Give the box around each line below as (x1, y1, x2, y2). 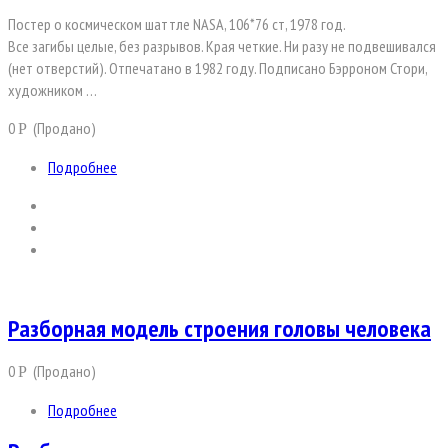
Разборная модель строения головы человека (8, 313, 431, 345)
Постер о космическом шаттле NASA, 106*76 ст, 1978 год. (8, 14, 346, 35)
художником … (8, 80, 97, 101)
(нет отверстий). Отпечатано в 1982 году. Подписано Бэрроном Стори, (8, 58, 427, 79)
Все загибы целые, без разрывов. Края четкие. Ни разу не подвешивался (8, 36, 436, 57)
